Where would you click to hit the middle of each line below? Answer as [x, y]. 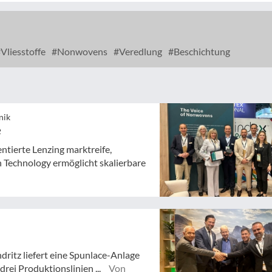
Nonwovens [81, 51]
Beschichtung [201, 51]
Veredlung [140, 51]
